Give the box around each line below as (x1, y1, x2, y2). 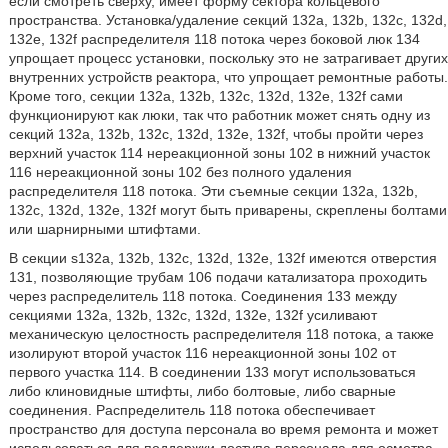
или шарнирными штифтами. (8, 221, 201, 237)
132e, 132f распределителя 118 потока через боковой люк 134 (8, 31, 420, 47)
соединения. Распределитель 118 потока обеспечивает (8, 402, 375, 418)
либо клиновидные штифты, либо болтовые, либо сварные (8, 383, 396, 399)
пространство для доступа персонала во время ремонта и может (8, 421, 438, 437)
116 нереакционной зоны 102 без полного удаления (8, 164, 352, 180)
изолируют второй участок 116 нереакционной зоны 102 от (8, 345, 396, 361)
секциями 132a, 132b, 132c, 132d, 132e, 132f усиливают (8, 307, 377, 323)
